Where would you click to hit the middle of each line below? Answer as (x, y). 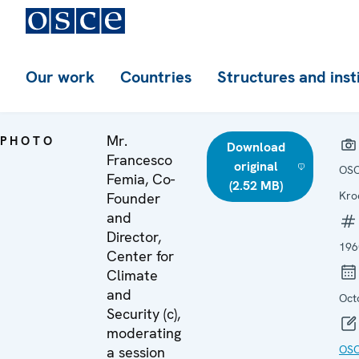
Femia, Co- (141, 179)
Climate (132, 275)
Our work (60, 77)
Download (256, 147)
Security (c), (143, 314)
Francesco (139, 160)
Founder (133, 198)
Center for (140, 256)
